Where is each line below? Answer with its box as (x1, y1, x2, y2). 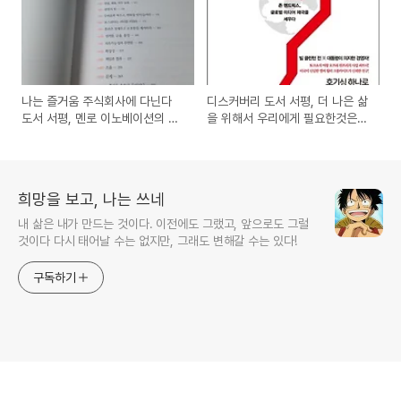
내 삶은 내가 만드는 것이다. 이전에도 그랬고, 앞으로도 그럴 (18, 216, 309, 231)
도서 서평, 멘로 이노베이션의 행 (21, 110, 179, 125)
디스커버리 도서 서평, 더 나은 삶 (207, 93, 369, 108)
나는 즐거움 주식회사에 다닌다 (21, 93, 172, 108)
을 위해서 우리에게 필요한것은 (207, 110, 358, 125)
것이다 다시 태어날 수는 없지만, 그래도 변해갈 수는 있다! (18, 233, 297, 248)
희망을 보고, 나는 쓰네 (18, 189, 165, 209)
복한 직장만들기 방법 (21, 127, 125, 142)
